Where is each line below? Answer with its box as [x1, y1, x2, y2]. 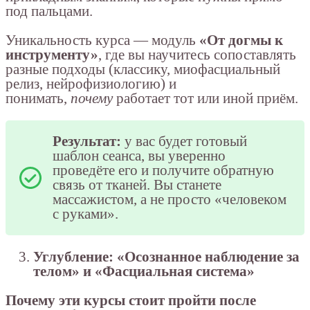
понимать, [6, 89, 71, 107]
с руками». [53, 205, 118, 222]
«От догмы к [199, 31, 283, 48]
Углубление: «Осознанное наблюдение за [33, 248, 300, 265]
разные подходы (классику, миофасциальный [6, 60, 280, 77]
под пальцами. [6, 2, 93, 19]
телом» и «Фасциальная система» [33, 262, 255, 280]
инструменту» [6, 46, 98, 63]
